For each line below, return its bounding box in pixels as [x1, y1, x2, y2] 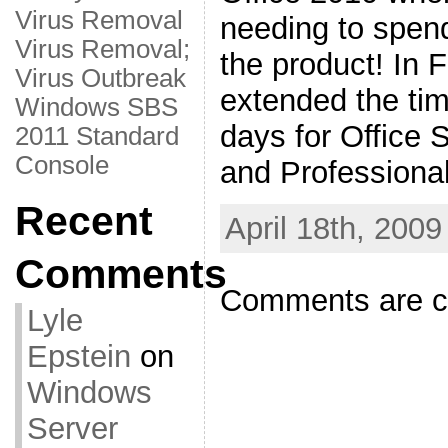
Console [14, 151, 109, 179]
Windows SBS [14, 93, 178, 121]
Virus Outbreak [14, 64, 186, 92]
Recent [14, 198, 153, 244]
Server [26, 411, 118, 446]
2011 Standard [14, 122, 179, 150]
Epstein [26, 339, 131, 374]
